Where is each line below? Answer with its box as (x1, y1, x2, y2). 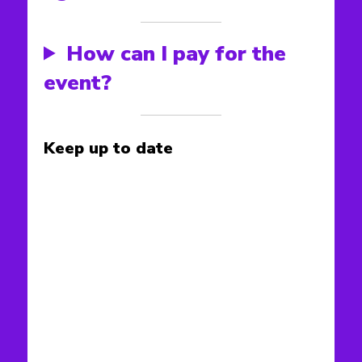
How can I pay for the (65, 39, 286, 68)
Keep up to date (44, 137, 173, 159)
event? (44, 68, 112, 97)
